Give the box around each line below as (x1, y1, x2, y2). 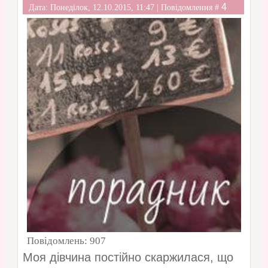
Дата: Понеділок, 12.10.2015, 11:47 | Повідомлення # (28, 2, 221, 13)
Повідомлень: (26, 235, 90, 247)
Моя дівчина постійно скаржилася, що (22, 251, 233, 264)
